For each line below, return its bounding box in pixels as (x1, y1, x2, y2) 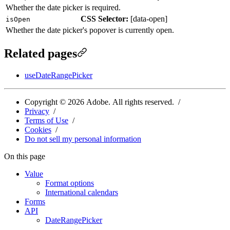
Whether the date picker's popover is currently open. (6, 25, 174, 34)
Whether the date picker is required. (6, 3, 121, 12)
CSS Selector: (81, 14, 128, 23)
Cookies (25, 125, 51, 134)
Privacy (25, 106, 49, 116)
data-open (133, 14, 165, 23)
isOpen (6, 15, 30, 23)
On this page (4, 151, 45, 161)
